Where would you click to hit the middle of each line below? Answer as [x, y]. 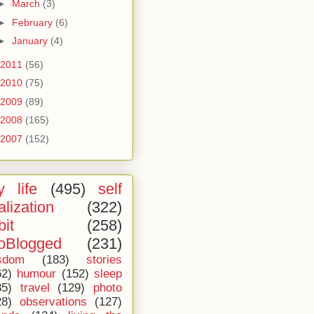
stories [104, 259]
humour [37, 273]
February [33, 22]
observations [53, 301]
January [31, 41]
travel [35, 287]
